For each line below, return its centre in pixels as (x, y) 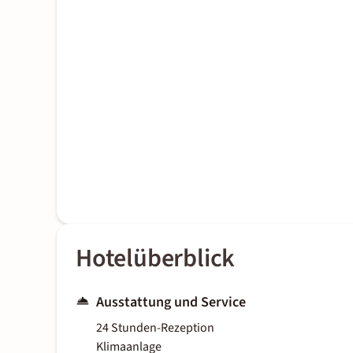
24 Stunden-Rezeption (155, 328)
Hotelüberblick (156, 259)
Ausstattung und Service (171, 303)
